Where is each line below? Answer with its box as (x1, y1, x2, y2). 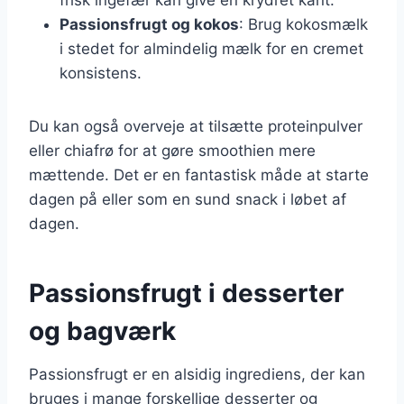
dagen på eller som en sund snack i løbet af (29, 189, 346, 208)
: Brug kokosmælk (239, 14, 368, 33)
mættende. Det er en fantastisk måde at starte (29, 165, 369, 184)
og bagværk (29, 315, 176, 346)
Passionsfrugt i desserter (29, 277, 344, 308)
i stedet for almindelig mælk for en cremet (60, 39, 363, 58)
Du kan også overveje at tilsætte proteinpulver (29, 116, 363, 135)
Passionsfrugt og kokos (60, 14, 239, 33)
